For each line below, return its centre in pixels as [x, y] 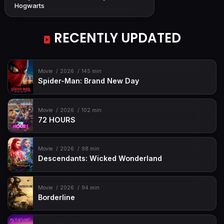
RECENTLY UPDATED [116, 38]
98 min [90, 149]
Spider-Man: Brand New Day [89, 81]
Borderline [57, 197]
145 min [91, 71]
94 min [90, 187]
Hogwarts [29, 6]
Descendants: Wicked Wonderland [100, 158]
